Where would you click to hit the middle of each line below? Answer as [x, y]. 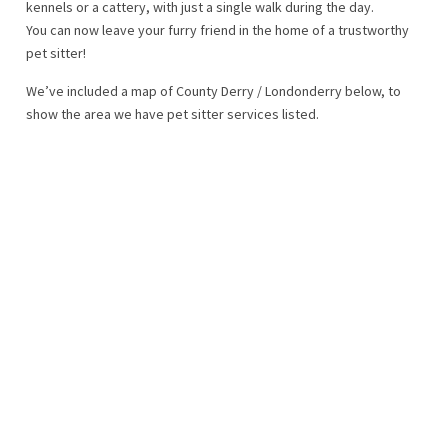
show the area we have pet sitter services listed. [172, 113]
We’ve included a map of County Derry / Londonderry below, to [213, 90]
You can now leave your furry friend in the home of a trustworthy [217, 29]
